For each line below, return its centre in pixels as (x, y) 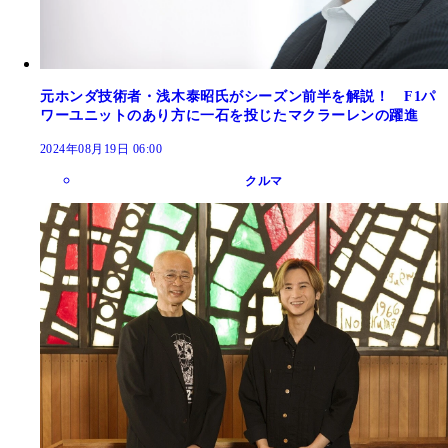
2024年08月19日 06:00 (101, 149)
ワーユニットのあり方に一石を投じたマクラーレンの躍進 (229, 116)
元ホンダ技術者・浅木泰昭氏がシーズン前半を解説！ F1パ (238, 97)
